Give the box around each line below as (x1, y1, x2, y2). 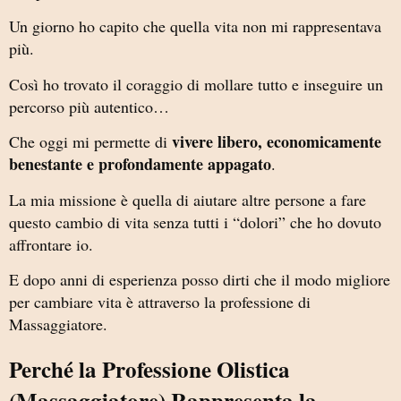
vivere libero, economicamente (172, 130, 381, 154)
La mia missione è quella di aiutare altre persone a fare (9, 188, 366, 210)
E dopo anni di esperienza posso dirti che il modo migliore (9, 269, 390, 291)
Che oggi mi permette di (9, 131, 172, 153)
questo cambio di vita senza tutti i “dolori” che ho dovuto (9, 210, 381, 233)
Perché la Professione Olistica (9, 353, 290, 387)
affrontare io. (9, 233, 93, 255)
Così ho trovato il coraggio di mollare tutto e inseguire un (9, 73, 383, 95)
